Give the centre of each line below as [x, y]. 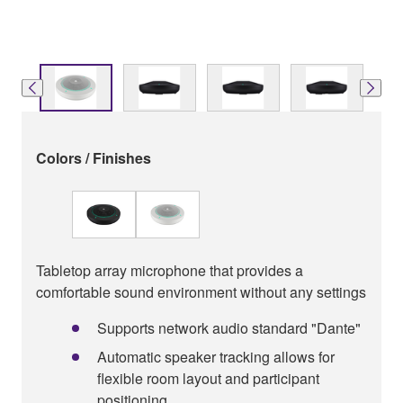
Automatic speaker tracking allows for [216, 357]
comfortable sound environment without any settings [201, 292]
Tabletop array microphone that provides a [170, 271]
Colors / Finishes [94, 158]
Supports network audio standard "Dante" [229, 328]
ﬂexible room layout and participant [208, 379]
